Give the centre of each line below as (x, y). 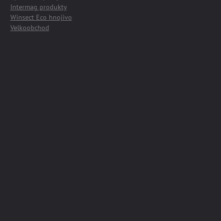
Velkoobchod (30, 28)
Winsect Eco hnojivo (41, 18)
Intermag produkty (38, 7)
